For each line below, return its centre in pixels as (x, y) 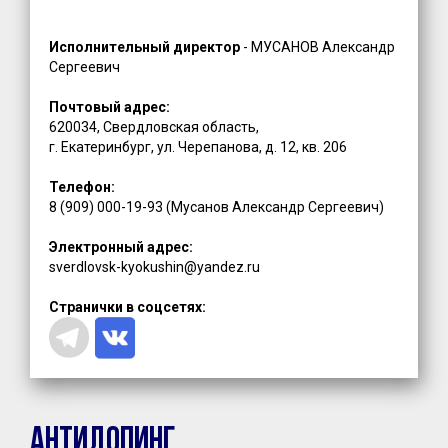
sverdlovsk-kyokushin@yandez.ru (155, 266)
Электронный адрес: (121, 246)
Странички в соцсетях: (128, 306)
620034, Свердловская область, (154, 126)
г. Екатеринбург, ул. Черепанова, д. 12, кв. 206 (198, 146)
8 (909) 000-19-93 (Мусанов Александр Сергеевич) (217, 206)
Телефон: (82, 186)
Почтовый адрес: (111, 106)
